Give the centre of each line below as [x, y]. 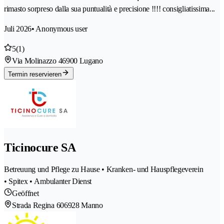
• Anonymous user [60, 29]
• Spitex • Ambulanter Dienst [48, 181]
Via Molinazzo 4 [37, 61]
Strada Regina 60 [38, 205]
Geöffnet [25, 193]
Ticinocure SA [40, 148]
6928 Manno [83, 205]
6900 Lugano [82, 61]
